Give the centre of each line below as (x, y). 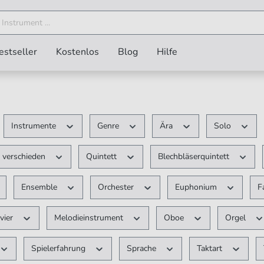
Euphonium (197, 187)
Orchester (117, 187)
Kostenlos (77, 52)
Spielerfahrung (60, 248)
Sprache (142, 248)
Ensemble (40, 187)
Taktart (211, 248)
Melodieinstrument (90, 218)
